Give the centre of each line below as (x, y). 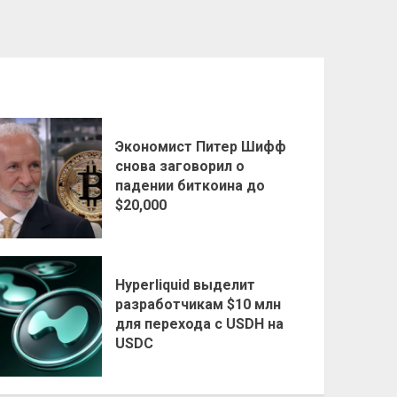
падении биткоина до (191, 185)
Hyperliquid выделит (186, 284)
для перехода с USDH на (200, 323)
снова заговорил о (180, 166)
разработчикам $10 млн (198, 304)
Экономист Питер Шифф (201, 146)
